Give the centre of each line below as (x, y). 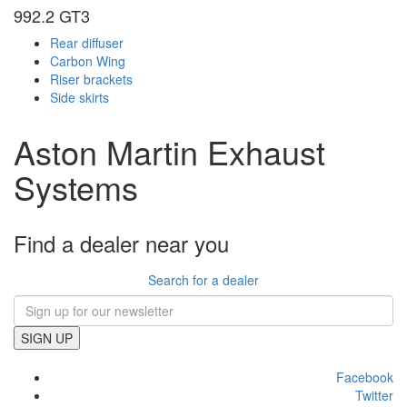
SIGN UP (47, 338)
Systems (76, 187)
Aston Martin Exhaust (169, 152)
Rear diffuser (87, 43)
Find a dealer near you (121, 243)
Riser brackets (91, 79)
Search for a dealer (203, 280)
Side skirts (79, 98)
